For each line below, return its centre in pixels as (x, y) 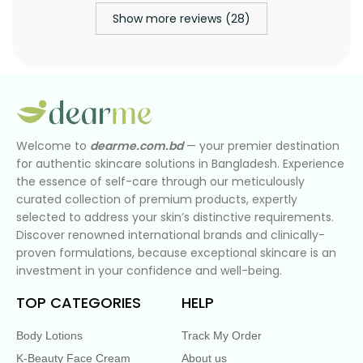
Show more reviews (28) (181, 19)
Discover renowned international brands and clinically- (171, 235)
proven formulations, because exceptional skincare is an (176, 252)
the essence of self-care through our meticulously (160, 181)
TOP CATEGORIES (79, 302)
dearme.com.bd (137, 145)
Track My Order (222, 335)
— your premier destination (261, 145)
